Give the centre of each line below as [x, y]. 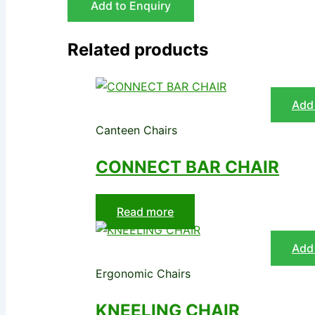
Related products [138, 50]
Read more [145, 212]
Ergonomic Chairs [143, 274]
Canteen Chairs [136, 130]
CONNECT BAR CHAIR [187, 167]
